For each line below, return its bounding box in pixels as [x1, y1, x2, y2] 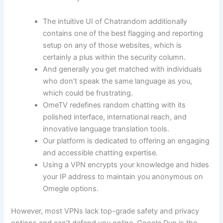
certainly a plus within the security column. [43, 52, 186, 62]
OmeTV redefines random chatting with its [43, 100, 186, 110]
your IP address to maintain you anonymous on [43, 172, 204, 181]
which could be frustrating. [43, 88, 133, 98]
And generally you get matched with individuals [43, 64, 203, 74]
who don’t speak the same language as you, [43, 76, 193, 86]
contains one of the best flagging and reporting [43, 28, 204, 38]
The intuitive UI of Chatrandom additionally [43, 16, 188, 26]
